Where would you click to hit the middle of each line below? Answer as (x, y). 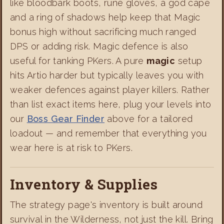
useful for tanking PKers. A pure (78, 60)
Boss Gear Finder (66, 118)
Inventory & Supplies (84, 184)
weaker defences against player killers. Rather (110, 89)
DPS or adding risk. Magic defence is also (99, 46)
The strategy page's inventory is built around (106, 204)
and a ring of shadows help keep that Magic (105, 17)
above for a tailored (149, 118)
